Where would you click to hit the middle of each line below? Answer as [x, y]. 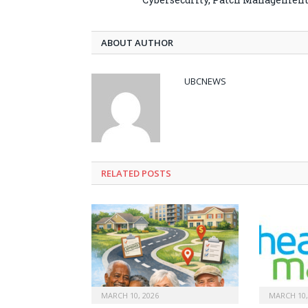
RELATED [120, 174]
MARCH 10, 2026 [130, 296]
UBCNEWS [205, 81]
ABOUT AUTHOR [137, 43]
